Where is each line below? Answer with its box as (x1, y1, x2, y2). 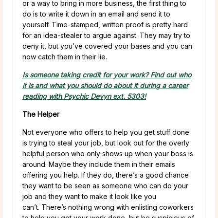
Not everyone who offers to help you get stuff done (22, 127, 189, 136)
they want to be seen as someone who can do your (22, 181, 188, 190)
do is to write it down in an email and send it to (22, 9, 170, 18)
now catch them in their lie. (22, 52, 107, 61)
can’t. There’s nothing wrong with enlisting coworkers (22, 202, 194, 211)
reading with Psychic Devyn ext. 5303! (22, 91, 146, 100)
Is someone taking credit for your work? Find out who (22, 70, 191, 79)
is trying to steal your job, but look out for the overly (22, 138, 189, 147)
